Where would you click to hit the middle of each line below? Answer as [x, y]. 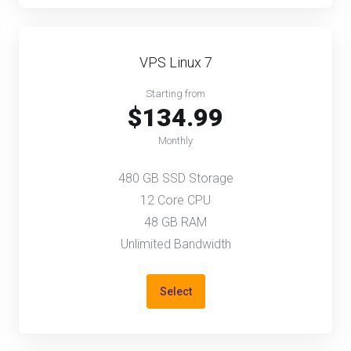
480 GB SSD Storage [175, 178]
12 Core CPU [175, 200]
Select [175, 291]
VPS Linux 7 [175, 62]
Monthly [175, 141]
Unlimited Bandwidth [175, 244]
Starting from [175, 94]
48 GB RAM [175, 222]
